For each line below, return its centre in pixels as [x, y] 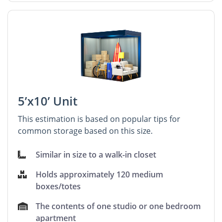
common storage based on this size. [85, 131]
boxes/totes [58, 186]
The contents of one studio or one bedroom [118, 206]
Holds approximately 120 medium [100, 174]
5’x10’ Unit [48, 101]
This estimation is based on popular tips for [99, 119]
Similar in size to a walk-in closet [96, 155]
